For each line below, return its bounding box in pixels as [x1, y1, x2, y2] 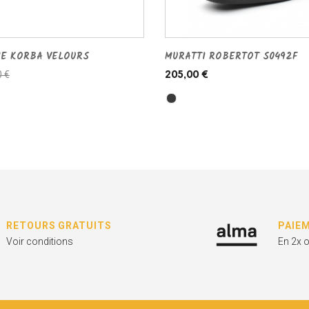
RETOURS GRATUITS [6, 220, 112, 232]
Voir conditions [6, 236, 74, 248]
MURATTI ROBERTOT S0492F [165, 49, 297, 65]
